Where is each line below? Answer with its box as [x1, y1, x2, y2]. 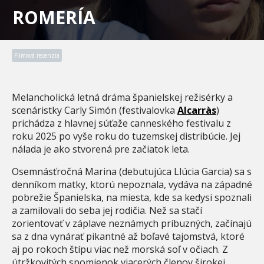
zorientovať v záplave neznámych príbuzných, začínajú [12, 216, 252, 230]
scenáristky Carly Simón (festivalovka [12, 103, 177, 117]
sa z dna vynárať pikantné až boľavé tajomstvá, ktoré [12, 229, 245, 243]
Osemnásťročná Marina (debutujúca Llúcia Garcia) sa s [12, 164, 252, 178]
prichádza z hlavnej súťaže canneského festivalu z [12, 116, 231, 130]
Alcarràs [177, 103, 216, 117]
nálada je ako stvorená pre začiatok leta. [12, 142, 190, 156]
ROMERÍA [12, 5, 95, 29]
